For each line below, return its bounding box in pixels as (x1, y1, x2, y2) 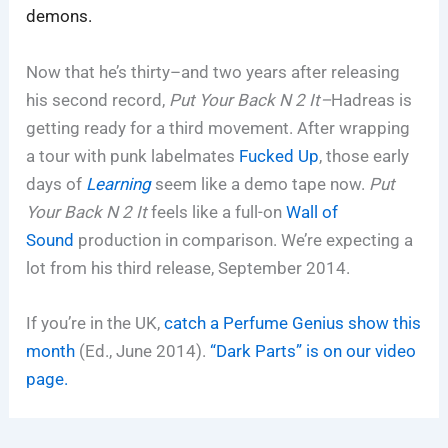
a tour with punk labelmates (26, 145, 240, 166)
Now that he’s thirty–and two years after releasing (26, 61, 401, 82)
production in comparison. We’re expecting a (74, 229, 414, 250)
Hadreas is (331, 89, 413, 110)
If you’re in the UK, (26, 312, 165, 333)
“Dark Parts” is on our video (210, 340, 417, 361)
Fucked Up (239, 145, 320, 166)
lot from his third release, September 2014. (26, 257, 351, 278)
